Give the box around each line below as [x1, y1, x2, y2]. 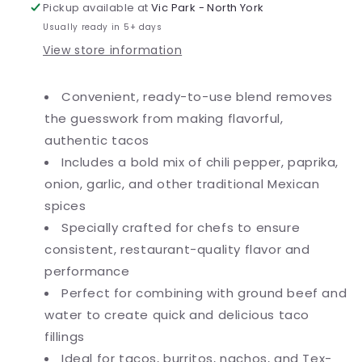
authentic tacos [44, 132, 149, 149]
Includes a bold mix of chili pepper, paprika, [61, 154, 339, 171]
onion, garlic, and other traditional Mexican [44, 175, 320, 193]
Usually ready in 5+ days [43, 21, 162, 34]
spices [44, 197, 86, 215]
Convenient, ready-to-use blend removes [61, 88, 333, 106]
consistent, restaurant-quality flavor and [44, 241, 310, 259]
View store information [43, 42, 183, 59]
